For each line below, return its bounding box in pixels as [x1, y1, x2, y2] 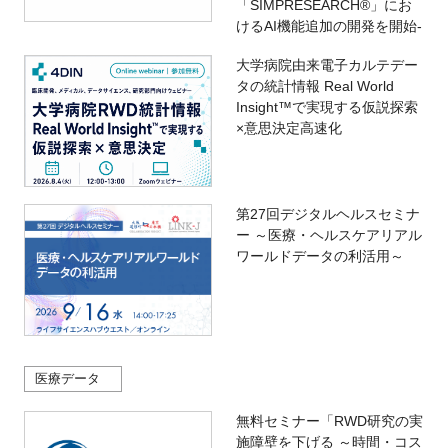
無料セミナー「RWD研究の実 [235, 413, 423, 430]
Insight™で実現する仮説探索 [235, 99, 418, 116]
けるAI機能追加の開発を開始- [235, 18, 422, 35]
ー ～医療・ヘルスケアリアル [235, 227, 422, 244]
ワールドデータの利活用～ [235, 248, 404, 265]
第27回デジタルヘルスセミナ [235, 206, 420, 223]
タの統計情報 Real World [235, 78, 394, 95]
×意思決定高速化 [235, 120, 342, 137]
